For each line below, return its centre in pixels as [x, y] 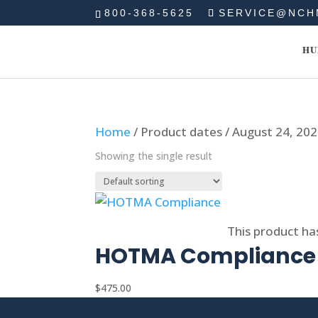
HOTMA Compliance [206, 256]
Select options [160, 230]
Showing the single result [154, 156]
